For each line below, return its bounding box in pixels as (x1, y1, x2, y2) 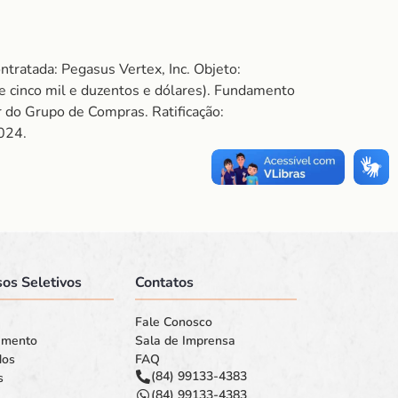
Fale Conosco (134, 314, 212, 330)
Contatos (134, 273, 194, 292)
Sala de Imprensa (134, 332, 235, 349)
